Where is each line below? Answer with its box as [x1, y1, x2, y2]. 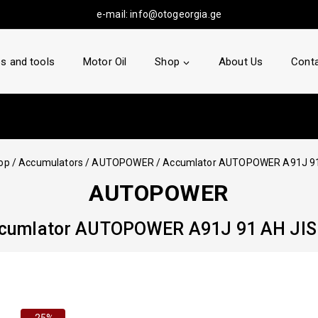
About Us [218, 55, 263, 68]
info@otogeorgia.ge [130, 8, 221, 20]
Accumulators [18, 157, 83, 168]
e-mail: [97, 8, 131, 20]
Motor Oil [82, 55, 127, 68]
